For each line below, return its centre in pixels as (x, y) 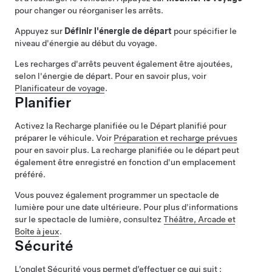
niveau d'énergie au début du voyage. (86, 43)
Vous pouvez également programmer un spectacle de (117, 195)
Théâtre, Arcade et (199, 219)
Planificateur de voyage (60, 88)
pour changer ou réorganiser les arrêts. (89, 10)
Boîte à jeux (37, 231)
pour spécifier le (204, 31)
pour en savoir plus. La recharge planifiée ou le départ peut (127, 150)
